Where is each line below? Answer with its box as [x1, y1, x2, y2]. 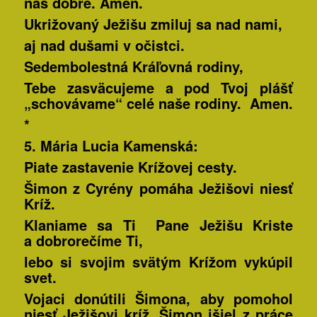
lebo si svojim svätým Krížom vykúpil [23, 251, 294, 272]
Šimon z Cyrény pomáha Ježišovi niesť [23, 178, 294, 199]
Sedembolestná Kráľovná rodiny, [23, 56, 243, 77]
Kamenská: [118, 135, 198, 156]
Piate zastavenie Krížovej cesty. [23, 156, 237, 178]
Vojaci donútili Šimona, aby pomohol [23, 288, 294, 309]
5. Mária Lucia [23, 135, 119, 156]
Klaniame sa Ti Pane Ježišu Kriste [23, 214, 294, 236]
